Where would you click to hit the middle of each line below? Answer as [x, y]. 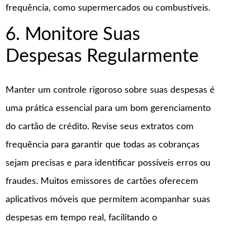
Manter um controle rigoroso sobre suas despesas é [110, 90]
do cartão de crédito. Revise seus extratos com [100, 127]
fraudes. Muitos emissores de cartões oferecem [102, 182]
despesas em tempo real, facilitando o [82, 218]
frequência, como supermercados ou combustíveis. [108, 8]
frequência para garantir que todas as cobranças [103, 145]
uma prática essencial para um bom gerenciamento [108, 109]
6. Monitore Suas [73, 35]
